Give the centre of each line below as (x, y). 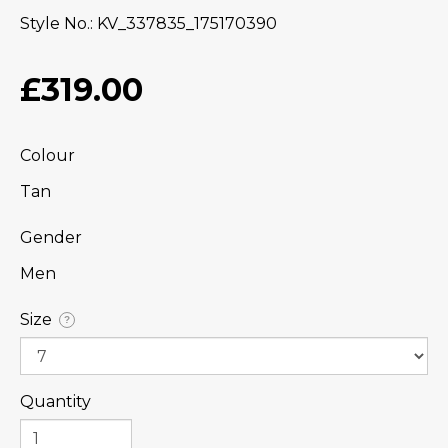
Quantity (55, 402)
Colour (47, 156)
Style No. (55, 24)
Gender (51, 238)
